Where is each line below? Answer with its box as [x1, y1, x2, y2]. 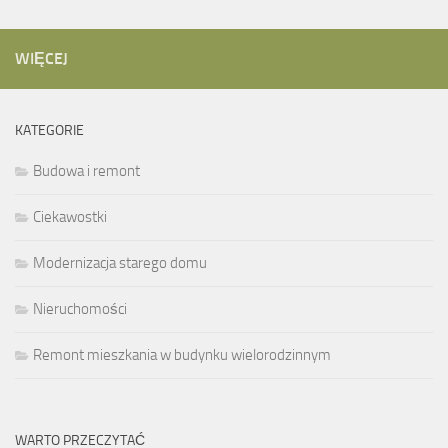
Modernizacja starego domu [33, 254, 207, 273]
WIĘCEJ [15, 49, 68, 69]
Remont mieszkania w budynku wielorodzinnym [33, 346, 331, 365]
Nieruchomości [33, 300, 127, 319]
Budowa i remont [33, 162, 140, 181]
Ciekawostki [33, 208, 107, 227]
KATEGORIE [15, 122, 84, 140]
